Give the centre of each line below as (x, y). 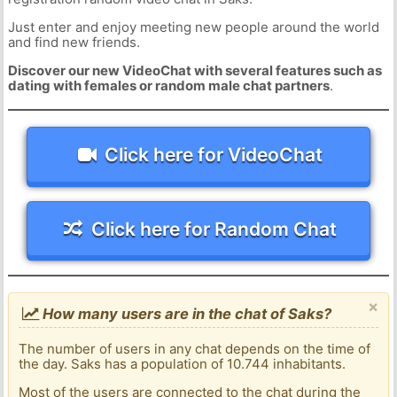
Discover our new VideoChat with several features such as (195, 71)
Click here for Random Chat (214, 229)
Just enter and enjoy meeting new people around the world (193, 27)
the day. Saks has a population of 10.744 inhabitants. (183, 364)
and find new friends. (74, 43)
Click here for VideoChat (214, 154)
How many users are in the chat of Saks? (186, 314)
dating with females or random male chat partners (168, 86)
